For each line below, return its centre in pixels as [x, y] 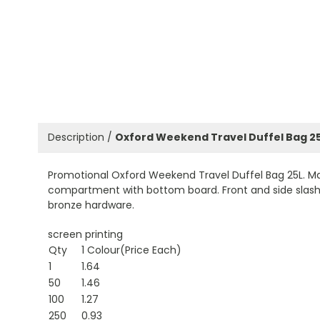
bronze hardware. [91, 205]
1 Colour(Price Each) [131, 250]
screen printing [85, 234]
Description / [81, 137]
